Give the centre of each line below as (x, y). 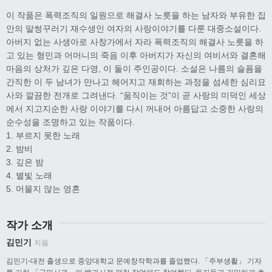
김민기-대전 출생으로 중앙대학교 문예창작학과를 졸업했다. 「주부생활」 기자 (134, 261)
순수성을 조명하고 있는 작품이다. (70, 122)
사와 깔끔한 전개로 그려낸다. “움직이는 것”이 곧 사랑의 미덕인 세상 (136, 95)
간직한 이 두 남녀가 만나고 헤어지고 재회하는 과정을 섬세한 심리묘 (136, 82)
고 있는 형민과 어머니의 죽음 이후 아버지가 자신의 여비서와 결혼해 (136, 55)
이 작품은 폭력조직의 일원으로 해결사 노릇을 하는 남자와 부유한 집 (136, 15)
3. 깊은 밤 (25, 162)
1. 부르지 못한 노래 (43, 135)
